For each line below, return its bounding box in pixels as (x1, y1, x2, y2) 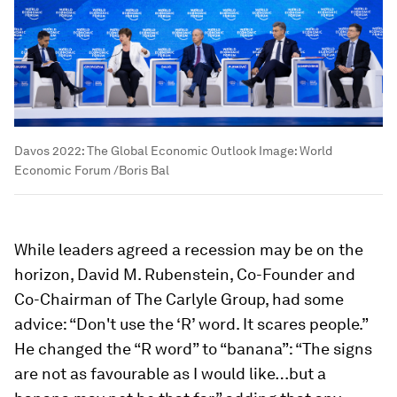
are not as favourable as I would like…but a (14, 364, 326, 384)
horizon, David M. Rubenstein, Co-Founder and (14, 265, 355, 284)
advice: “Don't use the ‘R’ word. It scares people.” (14, 315, 368, 334)
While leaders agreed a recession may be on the (14, 240, 363, 260)
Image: (256, 144, 300, 159)
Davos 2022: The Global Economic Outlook (14, 144, 256, 159)
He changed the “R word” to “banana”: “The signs (14, 339, 372, 359)
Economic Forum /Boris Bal (14, 163, 169, 178)
